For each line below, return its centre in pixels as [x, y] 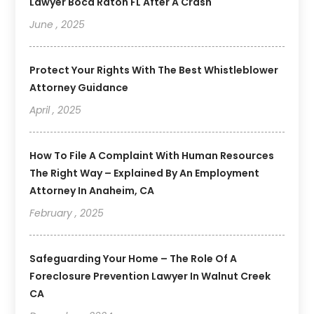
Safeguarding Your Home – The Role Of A [134, 258]
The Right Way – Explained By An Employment [145, 173]
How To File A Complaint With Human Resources [152, 155]
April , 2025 [56, 110]
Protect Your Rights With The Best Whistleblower [154, 70]
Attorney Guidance [79, 87]
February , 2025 [67, 213]
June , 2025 [57, 24]
